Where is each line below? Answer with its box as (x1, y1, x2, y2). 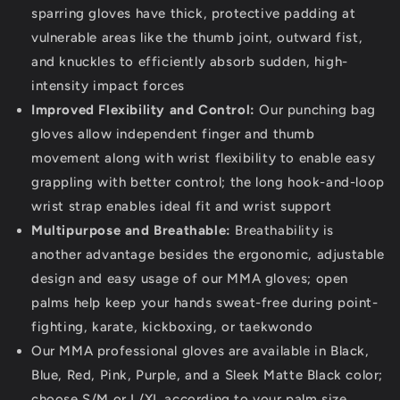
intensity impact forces (31, 78, 185, 95)
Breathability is (230, 222, 335, 239)
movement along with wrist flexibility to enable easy (31, 150, 376, 167)
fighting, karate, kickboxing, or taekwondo (31, 319, 313, 336)
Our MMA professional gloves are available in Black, (31, 343, 370, 360)
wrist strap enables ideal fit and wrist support (31, 198, 332, 215)
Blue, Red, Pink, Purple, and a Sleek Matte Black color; (31, 367, 384, 384)
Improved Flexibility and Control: (31, 102, 255, 119)
